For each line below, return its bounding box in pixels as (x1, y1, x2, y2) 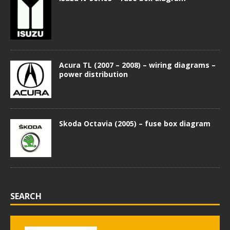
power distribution (59, 69, 128, 79)
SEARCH (10, 190, 42, 202)
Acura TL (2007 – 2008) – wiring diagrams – (59, 60, 216, 70)
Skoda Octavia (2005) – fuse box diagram (59, 119, 210, 129)
